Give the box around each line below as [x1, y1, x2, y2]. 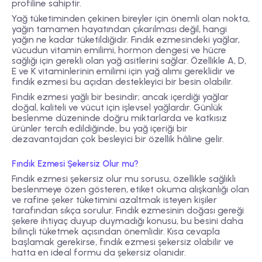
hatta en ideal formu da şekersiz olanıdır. [12, 247, 186, 258]
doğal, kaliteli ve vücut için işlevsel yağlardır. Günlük [12, 102, 223, 113]
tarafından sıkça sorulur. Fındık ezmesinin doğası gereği [12, 205, 244, 216]
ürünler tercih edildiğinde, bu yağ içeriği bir [12, 123, 188, 135]
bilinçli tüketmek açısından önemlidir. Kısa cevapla [12, 226, 220, 237]
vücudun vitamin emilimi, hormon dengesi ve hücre [12, 44, 226, 56]
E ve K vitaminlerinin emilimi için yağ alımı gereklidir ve [12, 65, 235, 77]
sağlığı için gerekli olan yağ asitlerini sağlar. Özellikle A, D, [12, 55, 246, 67]
